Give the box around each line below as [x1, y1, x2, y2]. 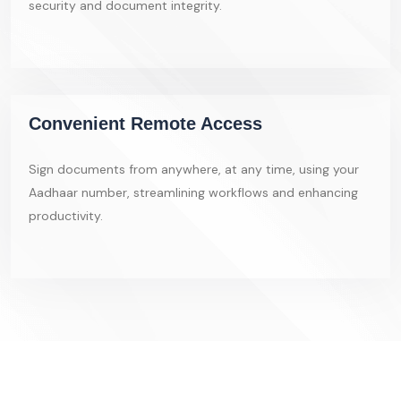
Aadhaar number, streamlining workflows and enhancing [29, 184, 358, 200]
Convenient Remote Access [29, 114, 262, 133]
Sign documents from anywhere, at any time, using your [29, 161, 359, 177]
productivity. [29, 208, 103, 224]
